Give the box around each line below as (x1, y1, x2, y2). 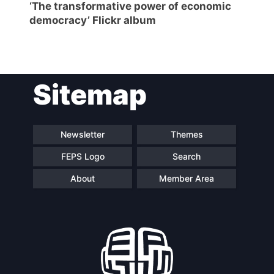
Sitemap (33, 77, 147, 111)
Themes (170, 129, 203, 140)
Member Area (159, 173, 214, 184)
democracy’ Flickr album (29, 13, 156, 26)
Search (172, 151, 201, 162)
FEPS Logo (61, 151, 105, 162)
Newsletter (61, 129, 105, 140)
